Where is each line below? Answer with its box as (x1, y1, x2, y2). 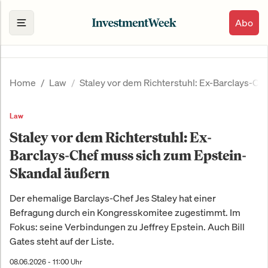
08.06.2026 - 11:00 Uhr (10, 257, 82, 267)
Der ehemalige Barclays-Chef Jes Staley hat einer (10, 191, 216, 205)
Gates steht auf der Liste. (10, 234, 114, 248)
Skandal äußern (10, 164, 109, 182)
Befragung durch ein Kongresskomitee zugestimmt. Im (10, 206, 240, 220)
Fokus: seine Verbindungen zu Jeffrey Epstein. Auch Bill (10, 220, 245, 234)
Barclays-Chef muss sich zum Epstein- (10, 146, 246, 165)
